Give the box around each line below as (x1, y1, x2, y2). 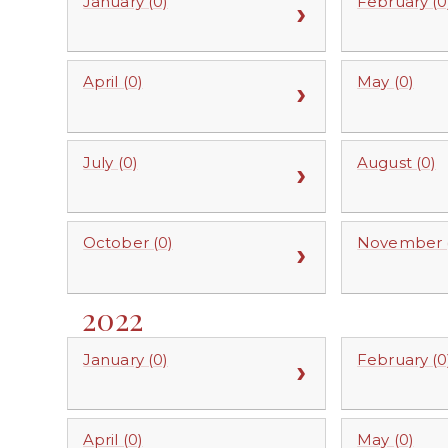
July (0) (83, 152, 138, 172)
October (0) (83, 233, 174, 253)
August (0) (357, 152, 436, 172)
